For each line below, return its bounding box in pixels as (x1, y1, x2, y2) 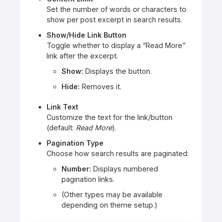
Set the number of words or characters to (47, 5, 186, 14)
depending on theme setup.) (61, 201, 158, 210)
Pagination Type (47, 139, 104, 148)
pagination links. (61, 175, 114, 184)
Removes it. (80, 82, 121, 91)
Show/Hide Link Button (47, 31, 126, 40)
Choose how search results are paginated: (47, 149, 189, 158)
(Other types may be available (61, 190, 163, 199)
